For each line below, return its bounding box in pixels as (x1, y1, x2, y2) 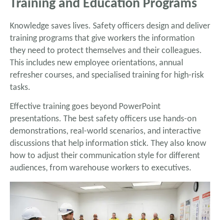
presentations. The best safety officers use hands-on (10, 114, 196, 124)
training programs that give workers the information (10, 33, 194, 43)
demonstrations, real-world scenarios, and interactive (10, 127, 201, 137)
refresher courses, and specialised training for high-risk (10, 70, 204, 80)
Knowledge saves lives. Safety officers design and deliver (10, 21, 210, 31)
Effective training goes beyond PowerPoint (10, 102, 161, 112)
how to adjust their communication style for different (10, 151, 200, 161)
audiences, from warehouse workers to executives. (10, 164, 192, 173)
